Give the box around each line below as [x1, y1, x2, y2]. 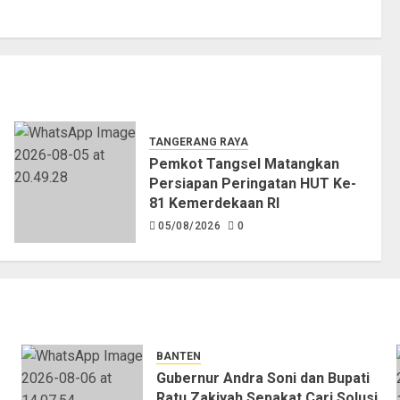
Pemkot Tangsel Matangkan [148, 154, 339, 172]
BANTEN [155, 350, 201, 363]
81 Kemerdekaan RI [148, 194, 279, 212]
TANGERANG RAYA [148, 135, 248, 148]
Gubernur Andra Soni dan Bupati [155, 370, 370, 387]
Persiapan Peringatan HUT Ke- [148, 174, 356, 192]
